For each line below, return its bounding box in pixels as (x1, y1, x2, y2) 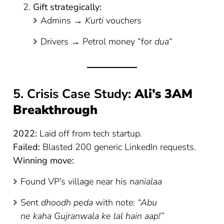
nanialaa (129, 175, 162, 187)
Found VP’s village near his (20, 175, 130, 187)
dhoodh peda (41, 196, 93, 208)
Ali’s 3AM (134, 85, 193, 103)
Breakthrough (13, 101, 98, 119)
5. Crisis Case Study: (13, 85, 135, 103)
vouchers (103, 14, 142, 27)
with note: (93, 196, 138, 208)
